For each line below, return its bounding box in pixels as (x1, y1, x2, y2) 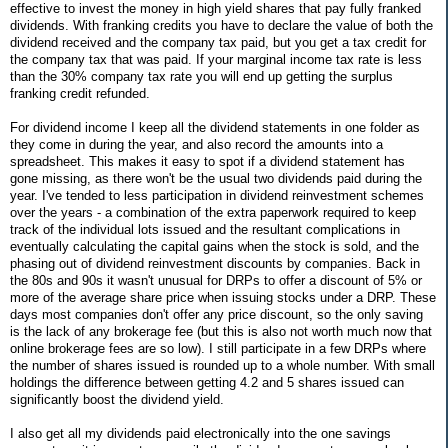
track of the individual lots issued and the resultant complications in (10, 222, 400, 238)
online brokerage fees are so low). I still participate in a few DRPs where (10, 341, 426, 357)
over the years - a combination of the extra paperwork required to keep (10, 205, 416, 221)
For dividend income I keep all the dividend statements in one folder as (10, 120, 420, 136)
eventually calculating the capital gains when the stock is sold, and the (10, 239, 419, 255)
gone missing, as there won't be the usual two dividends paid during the (10, 171, 422, 187)
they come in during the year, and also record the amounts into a (10, 137, 383, 153)
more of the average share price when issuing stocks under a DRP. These (10, 290, 436, 306)
